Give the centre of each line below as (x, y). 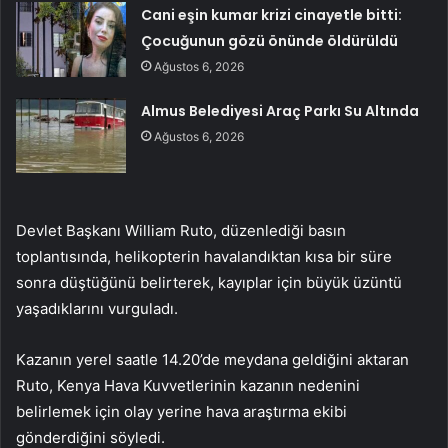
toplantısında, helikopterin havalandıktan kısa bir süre (204, 257)
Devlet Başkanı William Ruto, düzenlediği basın (181, 231)
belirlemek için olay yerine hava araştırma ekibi (181, 412)
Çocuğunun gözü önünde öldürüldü (270, 41)
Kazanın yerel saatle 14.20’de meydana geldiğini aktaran (212, 360)
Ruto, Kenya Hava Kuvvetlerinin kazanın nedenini (188, 386)
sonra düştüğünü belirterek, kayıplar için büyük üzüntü (209, 283)
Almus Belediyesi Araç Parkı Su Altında (280, 111)
